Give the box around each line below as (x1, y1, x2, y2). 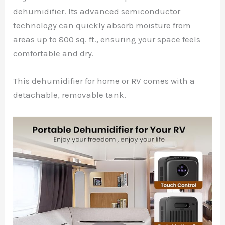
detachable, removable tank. (13, 90, 127, 100)
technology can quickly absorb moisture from (13, 20, 191, 31)
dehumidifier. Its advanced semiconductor (13, 6, 181, 17)
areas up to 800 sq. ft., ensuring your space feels (13, 34, 201, 45)
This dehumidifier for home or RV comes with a (13, 76, 195, 86)
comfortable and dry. (13, 48, 94, 59)
